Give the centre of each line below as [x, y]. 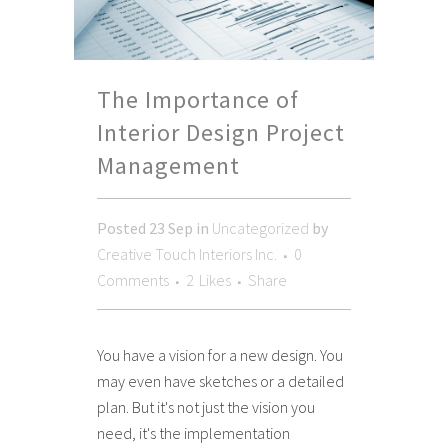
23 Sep [171, 228]
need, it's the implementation [193, 433]
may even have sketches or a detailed [220, 381]
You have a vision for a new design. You [220, 355]
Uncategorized [260, 228]
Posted [123, 228]
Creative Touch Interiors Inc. [187, 254]
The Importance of [198, 100]
